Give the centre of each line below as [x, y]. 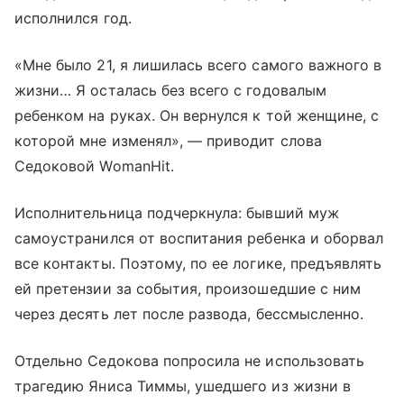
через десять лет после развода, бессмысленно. [189, 314]
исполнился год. [73, 18]
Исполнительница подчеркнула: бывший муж [177, 213]
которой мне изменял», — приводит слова [168, 141]
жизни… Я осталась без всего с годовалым [170, 91]
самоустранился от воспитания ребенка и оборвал [199, 239]
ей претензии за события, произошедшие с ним [188, 289]
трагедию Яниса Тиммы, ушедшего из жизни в [183, 386]
